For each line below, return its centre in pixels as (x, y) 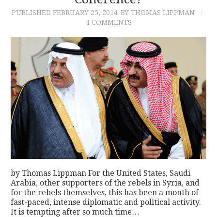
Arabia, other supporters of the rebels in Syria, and (105, 183)
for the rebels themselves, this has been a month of (105, 193)
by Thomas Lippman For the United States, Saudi (101, 173)
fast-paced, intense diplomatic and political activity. (106, 202)
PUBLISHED (32, 12)
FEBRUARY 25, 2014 (85, 12)
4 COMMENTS (108, 22)
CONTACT (45, 22)
